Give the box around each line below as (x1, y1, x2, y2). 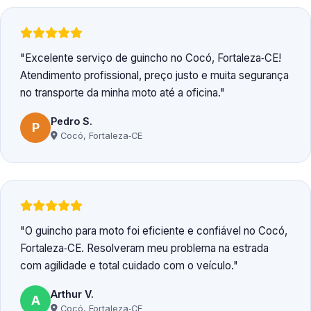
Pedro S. (51, 115, 92, 127)
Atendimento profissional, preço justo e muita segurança (20, 69, 289, 83)
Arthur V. (51, 287, 94, 300)
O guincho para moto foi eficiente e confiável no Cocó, (25, 224, 287, 238)
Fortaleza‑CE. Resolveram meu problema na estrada (20, 242, 269, 255)
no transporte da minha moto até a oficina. (20, 86, 220, 100)
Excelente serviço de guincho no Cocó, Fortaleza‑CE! (25, 51, 281, 65)
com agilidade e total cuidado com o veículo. (20, 259, 233, 273)
